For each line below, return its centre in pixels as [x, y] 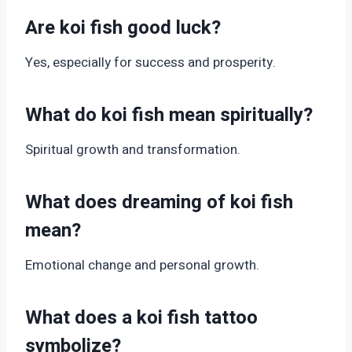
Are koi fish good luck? [123, 28]
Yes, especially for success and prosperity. [150, 63]
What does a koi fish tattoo [141, 318]
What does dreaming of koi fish [159, 203]
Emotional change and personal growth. [142, 266]
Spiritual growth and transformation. [133, 150]
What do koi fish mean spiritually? [169, 115]
